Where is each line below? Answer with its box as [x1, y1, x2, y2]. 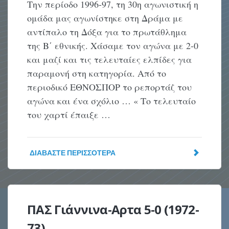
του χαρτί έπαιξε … [27, 108, 111, 121]
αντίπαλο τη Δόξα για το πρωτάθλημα [27, 26, 187, 38]
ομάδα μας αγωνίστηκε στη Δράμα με [27, 12, 184, 24]
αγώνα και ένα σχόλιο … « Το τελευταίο [27, 95, 196, 107]
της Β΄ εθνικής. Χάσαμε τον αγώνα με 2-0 [27, 39, 199, 52]
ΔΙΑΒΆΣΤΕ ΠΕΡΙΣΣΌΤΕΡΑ [30, 148, 116, 157]
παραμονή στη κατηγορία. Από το [27, 67, 167, 79]
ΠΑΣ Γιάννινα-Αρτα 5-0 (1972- [27, 201, 199, 218]
